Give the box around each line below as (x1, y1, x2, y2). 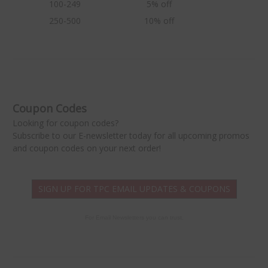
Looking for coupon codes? (13, 117, 118, 129)
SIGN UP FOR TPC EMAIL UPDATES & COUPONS (38, 183, 230, 194)
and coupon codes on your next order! (13, 142, 161, 154)
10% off (144, 15, 174, 27)
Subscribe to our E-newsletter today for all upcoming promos (13, 130, 249, 141)
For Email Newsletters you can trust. (84, 214, 184, 221)
